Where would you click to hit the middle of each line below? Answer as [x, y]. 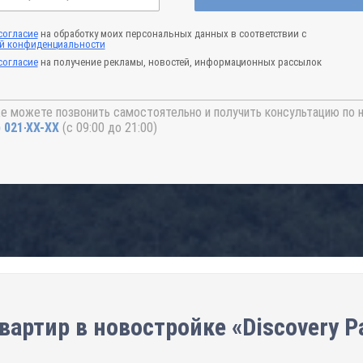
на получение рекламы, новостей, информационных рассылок [179, 62]
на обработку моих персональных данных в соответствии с [172, 34]
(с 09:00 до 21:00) [109, 128]
